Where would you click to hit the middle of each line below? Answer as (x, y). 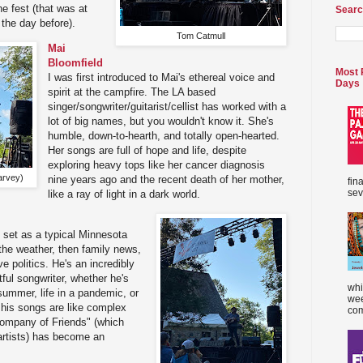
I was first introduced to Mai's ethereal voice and (162, 78)
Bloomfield (76, 63)
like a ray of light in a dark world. (124, 194)
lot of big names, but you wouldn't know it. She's (161, 122)
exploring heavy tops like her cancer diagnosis (157, 165)
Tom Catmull (201, 36)
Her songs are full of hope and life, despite (147, 151)
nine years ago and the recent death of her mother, (167, 180)
